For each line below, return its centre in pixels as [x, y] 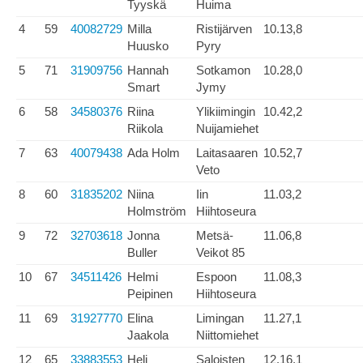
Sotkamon [223, 70]
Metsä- [215, 235]
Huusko [148, 46]
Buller [142, 252]
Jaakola [148, 335]
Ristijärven [224, 29]
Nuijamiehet [227, 128]
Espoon [216, 277]
